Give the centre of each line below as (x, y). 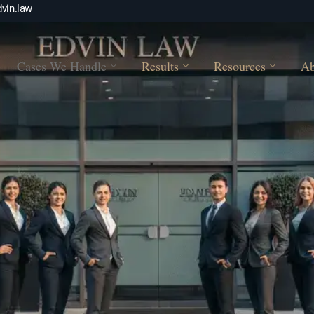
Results (161, 66)
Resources (240, 66)
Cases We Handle (62, 66)
